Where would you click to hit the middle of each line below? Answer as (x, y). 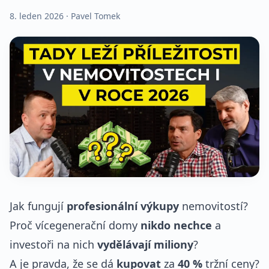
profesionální (102, 206)
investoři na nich (53, 244)
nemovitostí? (213, 206)
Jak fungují (38, 206)
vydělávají (124, 244)
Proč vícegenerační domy (75, 225)
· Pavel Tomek (92, 16)
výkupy (160, 206)
